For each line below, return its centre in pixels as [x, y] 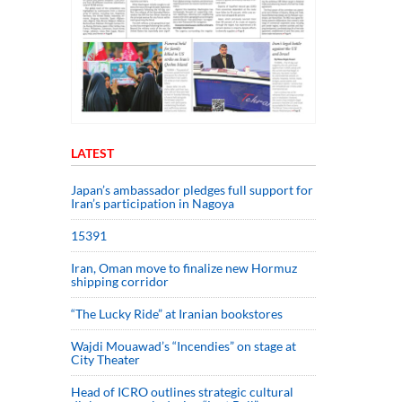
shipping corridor [120, 281]
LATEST [92, 153]
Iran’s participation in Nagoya [153, 203]
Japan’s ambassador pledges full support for [192, 189]
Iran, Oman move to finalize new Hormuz [184, 267]
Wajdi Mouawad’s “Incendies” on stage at [184, 345]
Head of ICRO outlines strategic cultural [182, 391]
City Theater [105, 359]
